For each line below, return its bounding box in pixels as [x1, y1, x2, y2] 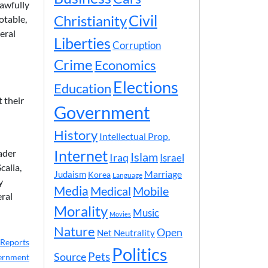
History [54, 127, 98, 143]
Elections [113, 78, 178, 97]
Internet [54, 147, 108, 165]
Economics [95, 57, 156, 73]
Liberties [54, 34, 111, 52]
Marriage [144, 168, 182, 179]
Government [54, 102, 150, 123]
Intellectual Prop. [99, 130, 170, 142]
